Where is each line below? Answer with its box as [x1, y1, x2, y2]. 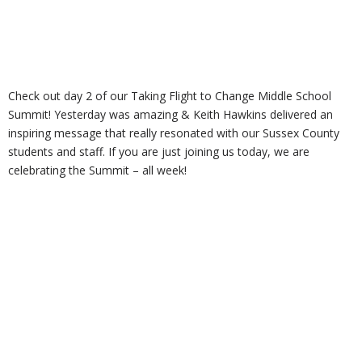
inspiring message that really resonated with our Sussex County [8, 125, 339, 141]
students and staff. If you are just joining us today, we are [8, 144, 309, 160]
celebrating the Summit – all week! [8, 162, 187, 179]
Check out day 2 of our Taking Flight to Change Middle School [8, 88, 331, 104]
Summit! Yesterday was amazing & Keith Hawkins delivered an [8, 107, 333, 123]
